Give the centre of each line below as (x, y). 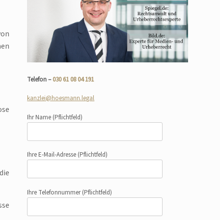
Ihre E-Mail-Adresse (53, 155)
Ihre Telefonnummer (55, 192)
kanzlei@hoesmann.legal (61, 98)
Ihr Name (40, 117)
